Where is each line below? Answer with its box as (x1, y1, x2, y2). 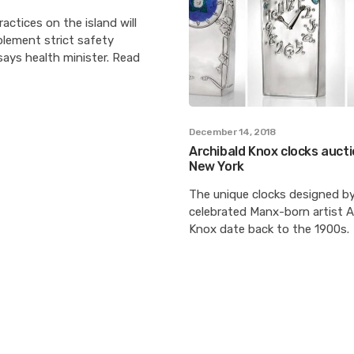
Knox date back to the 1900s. (189, 221, 349, 236)
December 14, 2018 (189, 126, 276, 137)
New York (189, 158, 244, 174)
